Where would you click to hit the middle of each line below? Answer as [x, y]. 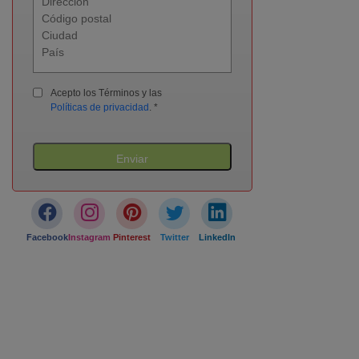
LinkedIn [217, 237]
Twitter [174, 237]
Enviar [132, 158]
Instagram [89, 237]
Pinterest [132, 237]
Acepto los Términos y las [106, 93]
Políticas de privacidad [99, 107]
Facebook [47, 237]
